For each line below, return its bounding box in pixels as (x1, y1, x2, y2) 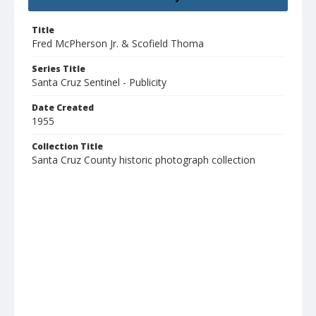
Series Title (32, 63, 85, 75)
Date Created (32, 102, 94, 114)
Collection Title (32, 140, 103, 153)
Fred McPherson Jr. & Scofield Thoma (32, 37, 204, 51)
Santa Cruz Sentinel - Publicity (32, 75, 166, 90)
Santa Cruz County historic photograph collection (32, 153, 255, 167)
